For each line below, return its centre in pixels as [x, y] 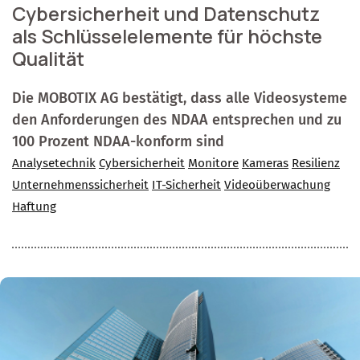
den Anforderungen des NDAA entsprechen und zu [177, 120]
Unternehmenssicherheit [80, 185]
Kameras [265, 164]
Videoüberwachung [277, 185]
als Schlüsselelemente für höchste [167, 37]
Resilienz [316, 164]
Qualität [48, 59]
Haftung [34, 207]
